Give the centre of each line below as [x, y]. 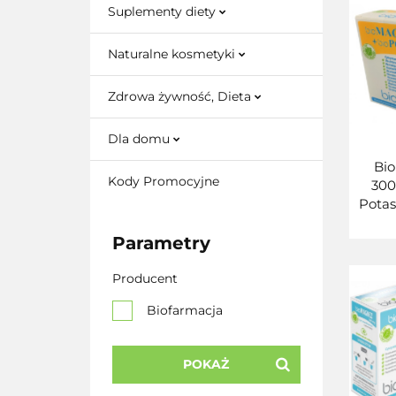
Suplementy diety [164, 11]
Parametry [161, 243]
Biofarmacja [185, 310]
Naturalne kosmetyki [173, 54]
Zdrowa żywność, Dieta [181, 96]
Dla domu [141, 139]
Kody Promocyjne [164, 181]
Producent [145, 278]
